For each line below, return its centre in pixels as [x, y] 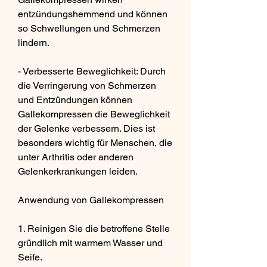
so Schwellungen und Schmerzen [89, 28]
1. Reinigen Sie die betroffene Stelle [94, 228]
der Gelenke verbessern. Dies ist [86, 128]
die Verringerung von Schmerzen [87, 85]
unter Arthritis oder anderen [76, 157]
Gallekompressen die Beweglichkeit [94, 114]
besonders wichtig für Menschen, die [95, 142]
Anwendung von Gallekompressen [91, 200]
